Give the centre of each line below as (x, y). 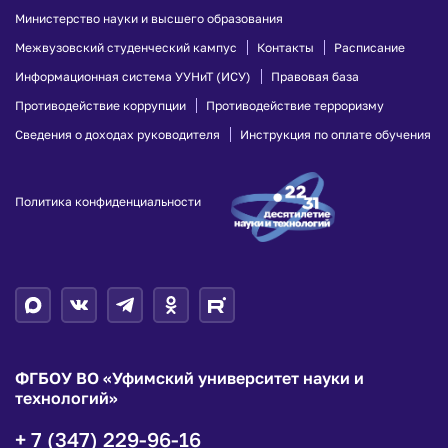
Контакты (285, 47)
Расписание (369, 47)
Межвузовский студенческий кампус (126, 47)
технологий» (66, 398)
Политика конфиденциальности (108, 201)
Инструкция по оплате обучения (335, 134)
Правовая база (315, 76)
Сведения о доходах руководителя (117, 134)
